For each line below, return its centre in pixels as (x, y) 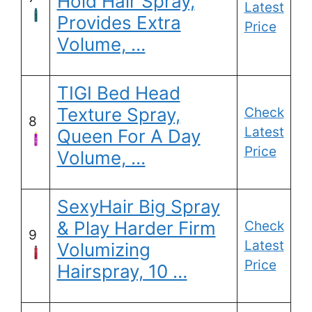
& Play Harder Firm (136, 228)
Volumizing (103, 250)
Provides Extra (119, 23)
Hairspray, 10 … (122, 272)
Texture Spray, (118, 115)
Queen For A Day (128, 136)
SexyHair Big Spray (138, 207)
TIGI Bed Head (118, 93)
